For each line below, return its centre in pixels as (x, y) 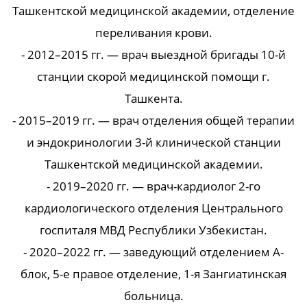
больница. (153, 296)
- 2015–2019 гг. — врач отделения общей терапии (153, 121)
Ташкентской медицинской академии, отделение (153, 11)
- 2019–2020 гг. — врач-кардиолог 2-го (153, 186)
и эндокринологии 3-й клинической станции (153, 143)
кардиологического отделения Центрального (153, 208)
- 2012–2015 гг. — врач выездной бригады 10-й (153, 55)
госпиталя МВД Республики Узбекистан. (153, 230)
